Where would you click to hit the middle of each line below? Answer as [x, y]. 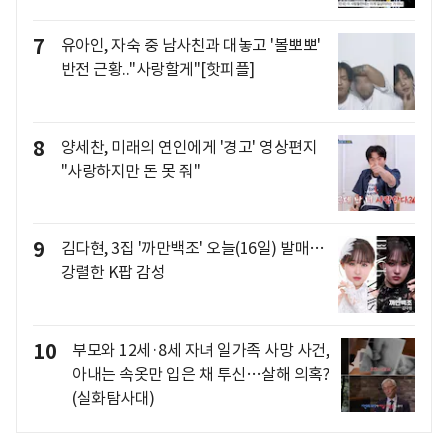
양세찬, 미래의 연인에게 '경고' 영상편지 [188, 146]
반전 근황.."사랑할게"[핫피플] [157, 68]
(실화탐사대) [113, 397]
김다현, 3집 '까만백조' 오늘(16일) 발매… [192, 248]
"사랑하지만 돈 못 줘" [130, 170]
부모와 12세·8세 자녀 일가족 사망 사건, [200, 349]
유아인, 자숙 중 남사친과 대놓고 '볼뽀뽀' [190, 44]
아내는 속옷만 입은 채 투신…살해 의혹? [200, 373]
